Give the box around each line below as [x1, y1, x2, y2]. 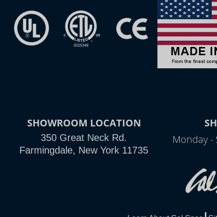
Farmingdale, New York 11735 [19, 144, 149, 155]
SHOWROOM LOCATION [27, 116, 141, 129]
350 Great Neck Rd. [41, 132, 127, 143]
